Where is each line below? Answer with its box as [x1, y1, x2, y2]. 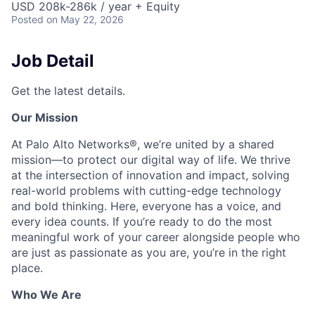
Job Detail [11, 51, 94, 71]
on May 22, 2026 [46, 13, 124, 25]
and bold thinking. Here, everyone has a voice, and [11, 198, 281, 213]
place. [11, 260, 43, 275]
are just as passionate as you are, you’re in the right [11, 245, 286, 259]
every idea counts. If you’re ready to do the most [11, 214, 272, 229]
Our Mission [11, 110, 78, 124]
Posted [11, 13, 44, 25]
